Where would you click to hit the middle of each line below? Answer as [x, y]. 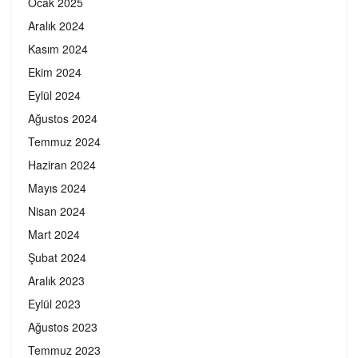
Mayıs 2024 [57, 188]
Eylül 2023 [54, 304]
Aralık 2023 [56, 281]
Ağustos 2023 [63, 327]
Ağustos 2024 [63, 119]
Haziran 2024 [62, 165]
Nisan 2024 [57, 211]
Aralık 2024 [56, 26]
